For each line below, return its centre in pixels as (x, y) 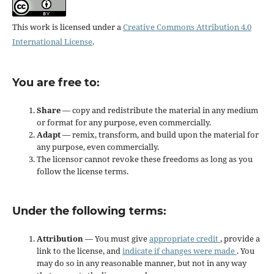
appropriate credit (184, 239)
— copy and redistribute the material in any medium (160, 110)
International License (52, 42)
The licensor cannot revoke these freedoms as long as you (144, 159)
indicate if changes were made (179, 251)
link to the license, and (79, 251)
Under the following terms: (89, 211)
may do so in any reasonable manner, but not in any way (141, 263)
